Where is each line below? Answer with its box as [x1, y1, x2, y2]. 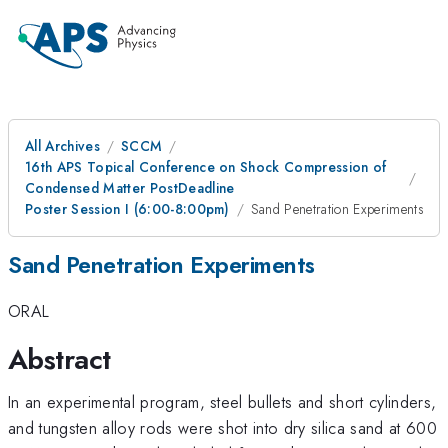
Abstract [8, 338, 111, 380]
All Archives [25, 136, 100, 156]
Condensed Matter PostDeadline [25, 178, 235, 198]
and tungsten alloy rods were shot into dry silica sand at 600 [8, 415, 437, 440]
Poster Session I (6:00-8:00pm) [25, 199, 230, 219]
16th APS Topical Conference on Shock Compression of [25, 157, 387, 177]
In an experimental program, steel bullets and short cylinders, [8, 389, 437, 414]
